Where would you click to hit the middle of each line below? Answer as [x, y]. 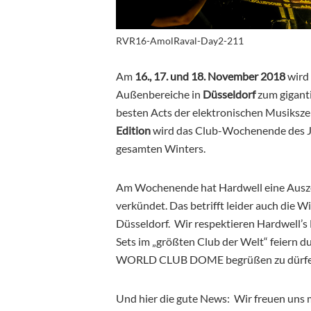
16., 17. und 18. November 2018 [210, 76]
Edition [133, 130]
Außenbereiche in [159, 94]
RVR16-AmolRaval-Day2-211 [180, 40]
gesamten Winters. [161, 148]
